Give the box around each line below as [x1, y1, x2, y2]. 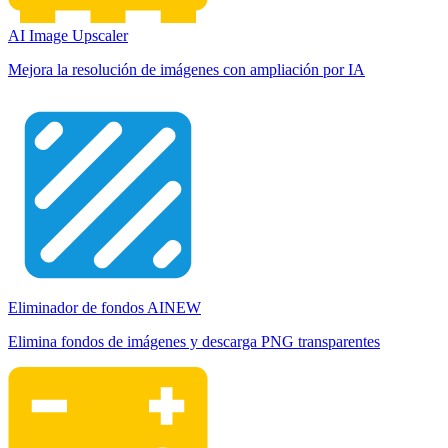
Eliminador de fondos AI [8, 299, 164, 316]
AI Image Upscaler [8, 27, 128, 44]
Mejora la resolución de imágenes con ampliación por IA [8, 61, 365, 78]
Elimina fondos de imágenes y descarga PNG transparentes [8, 333, 380, 350]
